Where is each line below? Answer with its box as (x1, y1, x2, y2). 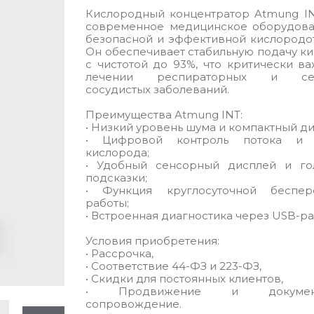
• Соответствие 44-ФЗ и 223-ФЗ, (86, 259, 261, 273)
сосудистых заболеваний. (86, 83, 229, 96)
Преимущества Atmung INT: (86, 108, 243, 121)
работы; (86, 196, 129, 210)
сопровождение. (86, 297, 182, 310)
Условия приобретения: (86, 234, 219, 247)
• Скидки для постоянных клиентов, (86, 272, 283, 285)
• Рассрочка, (86, 247, 153, 260)
